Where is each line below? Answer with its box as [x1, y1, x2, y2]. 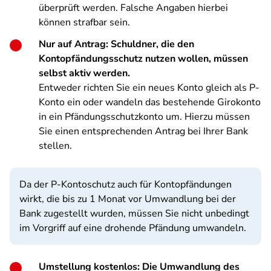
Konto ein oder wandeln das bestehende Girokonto [39, 96, 261, 109]
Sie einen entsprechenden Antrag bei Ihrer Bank [39, 125, 248, 138]
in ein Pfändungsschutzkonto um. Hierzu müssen [39, 110, 250, 123]
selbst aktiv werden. [39, 67, 132, 80]
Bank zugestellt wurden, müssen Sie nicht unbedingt [19, 207, 249, 220]
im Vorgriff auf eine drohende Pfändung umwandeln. [19, 221, 246, 235]
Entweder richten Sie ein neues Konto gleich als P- [39, 81, 260, 94]
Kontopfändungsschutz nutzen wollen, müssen [39, 52, 248, 65]
